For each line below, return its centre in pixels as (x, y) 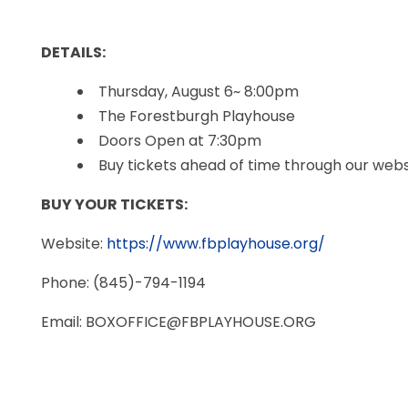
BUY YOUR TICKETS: (116, 204)
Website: (74, 243)
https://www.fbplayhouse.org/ (216, 243)
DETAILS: (75, 52)
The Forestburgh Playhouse (199, 116)
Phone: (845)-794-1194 (125, 282)
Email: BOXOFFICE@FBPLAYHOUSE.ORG (178, 321)
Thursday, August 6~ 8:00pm (200, 91)
